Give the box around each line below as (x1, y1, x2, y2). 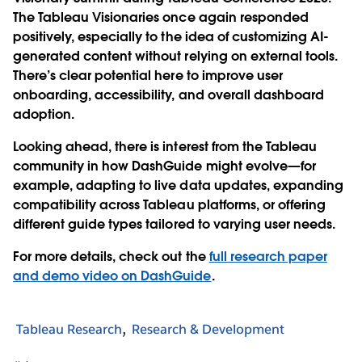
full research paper (208, 247, 327, 265)
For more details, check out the (13, 247, 209, 265)
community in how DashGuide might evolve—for (13, 157, 316, 175)
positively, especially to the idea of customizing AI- (13, 27, 330, 45)
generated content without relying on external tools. (13, 47, 338, 65)
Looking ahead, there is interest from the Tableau (13, 137, 317, 155)
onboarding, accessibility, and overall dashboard (13, 86, 324, 103)
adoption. (13, 105, 78, 123)
